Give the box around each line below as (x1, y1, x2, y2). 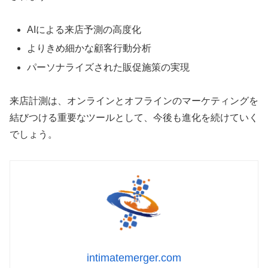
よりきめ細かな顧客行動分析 (27, 43, 152, 54)
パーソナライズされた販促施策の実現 (27, 62, 190, 72)
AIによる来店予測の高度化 (27, 25, 142, 35)
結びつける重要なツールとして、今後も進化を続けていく (10, 112, 258, 123)
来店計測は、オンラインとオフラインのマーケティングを (10, 96, 258, 106)
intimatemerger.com (87, 252, 181, 264)
